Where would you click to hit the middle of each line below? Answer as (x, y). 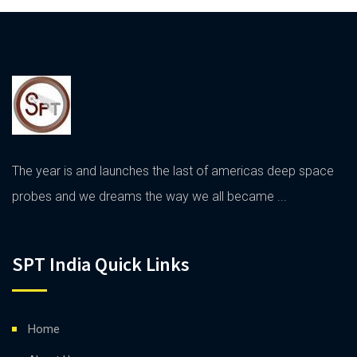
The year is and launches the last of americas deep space (173, 171)
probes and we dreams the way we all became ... (149, 196)
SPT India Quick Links (101, 264)
